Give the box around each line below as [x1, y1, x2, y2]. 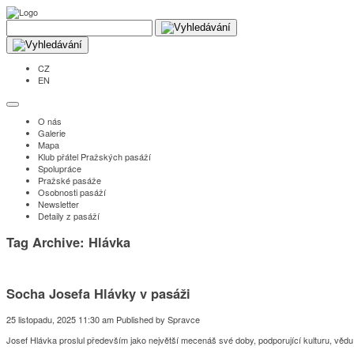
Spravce [168, 312, 200, 326]
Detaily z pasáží [38, 209, 100, 222]
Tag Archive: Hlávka [6, 232, 130, 251]
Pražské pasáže [38, 174, 101, 186]
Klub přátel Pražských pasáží [38, 150, 151, 163]
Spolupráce [38, 162, 81, 175]
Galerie [38, 126, 66, 139]
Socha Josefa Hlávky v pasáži [6, 284, 190, 303]
